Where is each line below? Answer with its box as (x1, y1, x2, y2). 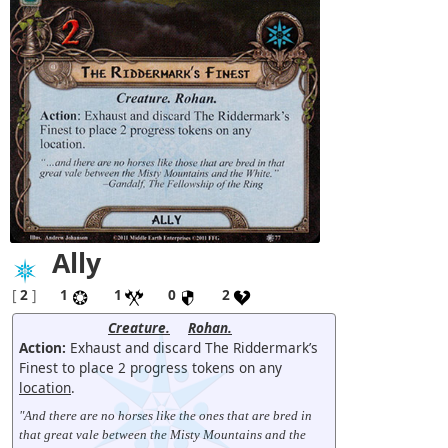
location (19, 377, 71, 397)
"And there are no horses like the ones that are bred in (19, 407, 312, 423)
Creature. (108, 317, 170, 337)
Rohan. (188, 317, 232, 337)
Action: (19, 337, 66, 357)
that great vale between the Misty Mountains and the (19, 426, 306, 442)
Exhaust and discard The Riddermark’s (66, 337, 318, 357)
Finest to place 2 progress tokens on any (19, 357, 282, 377)
